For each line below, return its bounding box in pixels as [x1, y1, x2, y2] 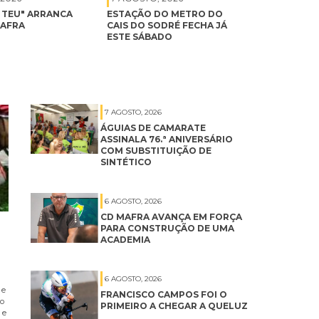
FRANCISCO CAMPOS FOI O [100, 289, 228, 300]
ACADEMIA [100, 234, 151, 246]
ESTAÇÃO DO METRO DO [106, 8, 223, 19]
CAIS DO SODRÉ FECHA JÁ [106, 19, 227, 31]
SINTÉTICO [100, 157, 152, 168]
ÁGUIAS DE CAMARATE [100, 122, 206, 134]
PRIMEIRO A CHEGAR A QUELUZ [100, 300, 249, 312]
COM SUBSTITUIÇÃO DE [100, 145, 212, 157]
